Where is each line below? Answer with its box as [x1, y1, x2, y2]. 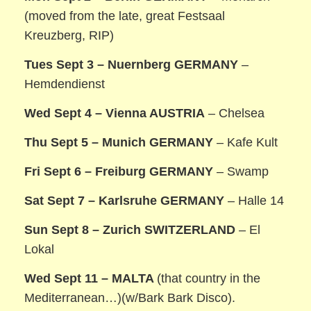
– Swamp [213, 165, 269, 179]
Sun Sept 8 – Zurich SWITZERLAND [24, 223, 236, 237]
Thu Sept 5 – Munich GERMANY [24, 135, 217, 150]
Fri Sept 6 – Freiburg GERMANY [24, 165, 214, 179]
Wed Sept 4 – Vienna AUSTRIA [24, 106, 205, 121]
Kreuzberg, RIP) [24, 28, 115, 42]
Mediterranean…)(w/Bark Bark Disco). [24, 291, 236, 305]
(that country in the [157, 271, 261, 286]
